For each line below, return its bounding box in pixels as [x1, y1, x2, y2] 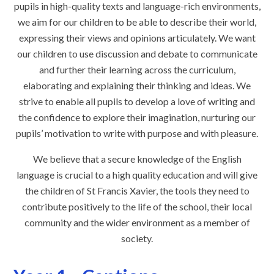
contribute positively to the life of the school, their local [22, 201, 252, 213]
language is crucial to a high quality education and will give [17, 169, 257, 181]
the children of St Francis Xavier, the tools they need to [24, 185, 250, 197]
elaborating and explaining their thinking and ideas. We [23, 80, 251, 92]
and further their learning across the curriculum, [39, 64, 235, 76]
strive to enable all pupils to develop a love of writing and [19, 95, 255, 108]
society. [121, 232, 153, 245]
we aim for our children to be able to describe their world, [18, 16, 256, 28]
